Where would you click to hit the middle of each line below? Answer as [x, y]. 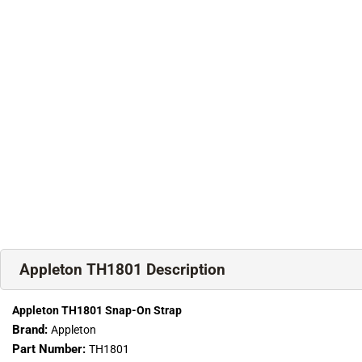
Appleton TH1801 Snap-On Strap [97, 311]
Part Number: [51, 349]
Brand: [32, 330]
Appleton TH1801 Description [122, 270]
